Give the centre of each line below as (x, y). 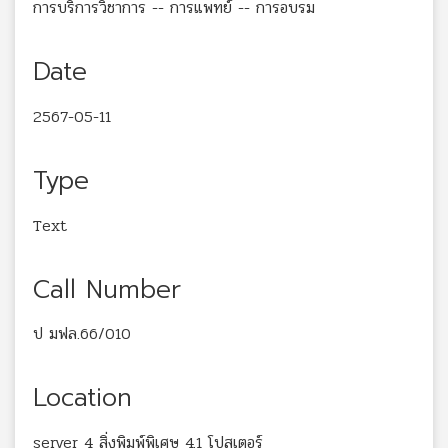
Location (82, 398)
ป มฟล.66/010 (82, 334)
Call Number (107, 289)
